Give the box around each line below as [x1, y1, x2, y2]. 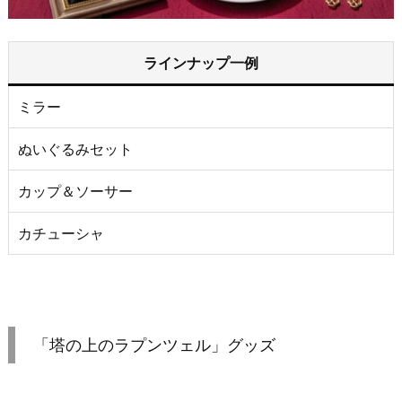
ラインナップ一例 [144, 54, 258, 73]
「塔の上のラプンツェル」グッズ [33, 336, 275, 355]
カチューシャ [18, 224, 104, 243]
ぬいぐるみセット [18, 140, 133, 159]
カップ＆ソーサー [18, 182, 133, 201]
